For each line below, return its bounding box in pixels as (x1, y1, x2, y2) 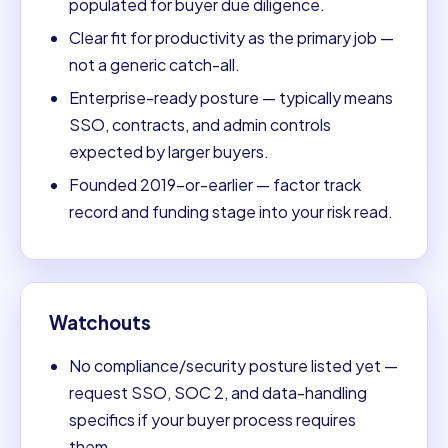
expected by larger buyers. (69, 140, 269, 162)
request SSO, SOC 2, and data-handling (69, 382, 367, 404)
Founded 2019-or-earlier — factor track (69, 173, 361, 195)
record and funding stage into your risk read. (69, 200, 393, 222)
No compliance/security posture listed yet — (69, 355, 398, 377)
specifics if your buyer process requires (69, 409, 356, 431)
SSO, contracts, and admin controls (69, 113, 331, 135)
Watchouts (49, 310, 151, 334)
